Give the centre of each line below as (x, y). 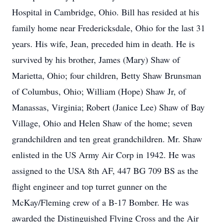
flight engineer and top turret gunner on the (89, 186)
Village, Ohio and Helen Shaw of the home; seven (102, 123)
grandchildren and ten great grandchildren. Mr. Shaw (107, 139)
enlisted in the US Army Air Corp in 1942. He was (104, 155)
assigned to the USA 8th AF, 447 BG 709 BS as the (105, 170)
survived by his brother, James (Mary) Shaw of (96, 59)
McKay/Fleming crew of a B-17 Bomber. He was (100, 202)
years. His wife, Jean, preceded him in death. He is (103, 44)
